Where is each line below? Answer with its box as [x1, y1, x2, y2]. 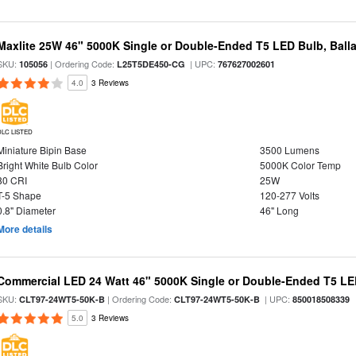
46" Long [259, 203, 299, 217]
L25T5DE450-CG [117, 58, 186, 70]
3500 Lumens [259, 143, 319, 157]
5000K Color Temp [259, 158, 341, 172]
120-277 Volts [259, 188, 319, 202]
